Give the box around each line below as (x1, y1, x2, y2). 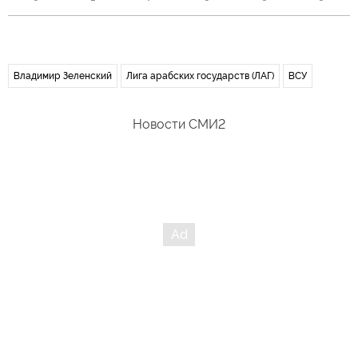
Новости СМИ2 (133, 117, 225, 132)
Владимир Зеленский (14, 70, 112, 82)
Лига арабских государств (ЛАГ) (126, 70, 274, 82)
